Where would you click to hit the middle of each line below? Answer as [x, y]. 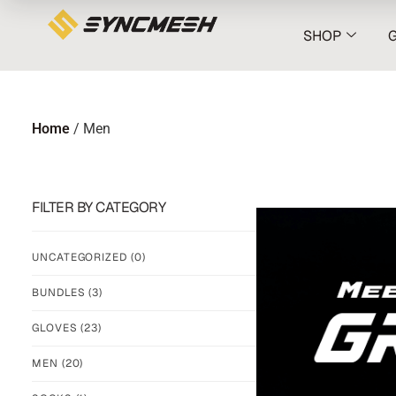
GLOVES [57, 328]
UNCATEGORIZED [81, 257]
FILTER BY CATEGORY [99, 207]
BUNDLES [61, 293]
